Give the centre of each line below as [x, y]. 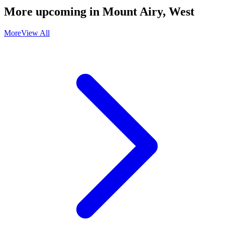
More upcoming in [53, 12]
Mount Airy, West [148, 12]
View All [35, 33]
